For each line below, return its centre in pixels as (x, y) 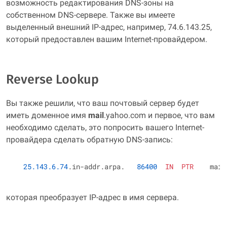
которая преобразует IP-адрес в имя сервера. (92, 197)
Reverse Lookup (52, 79)
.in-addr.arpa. (102, 166)
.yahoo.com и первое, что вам (159, 115)
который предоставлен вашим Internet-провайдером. (107, 39)
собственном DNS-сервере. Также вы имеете (90, 15)
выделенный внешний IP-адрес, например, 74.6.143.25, (109, 27)
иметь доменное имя (47, 115)
